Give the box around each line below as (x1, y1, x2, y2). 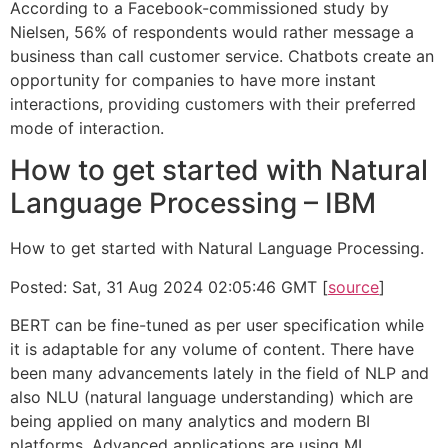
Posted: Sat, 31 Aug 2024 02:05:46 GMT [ (10, 276, 328, 297)
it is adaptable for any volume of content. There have (10, 338, 414, 359)
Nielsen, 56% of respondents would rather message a (10, 21, 414, 42)
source (328, 276, 379, 297)
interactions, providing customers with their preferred (10, 93, 416, 114)
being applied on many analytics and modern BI (10, 410, 370, 431)
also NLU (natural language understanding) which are (10, 386, 413, 407)
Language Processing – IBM (10, 186, 376, 221)
